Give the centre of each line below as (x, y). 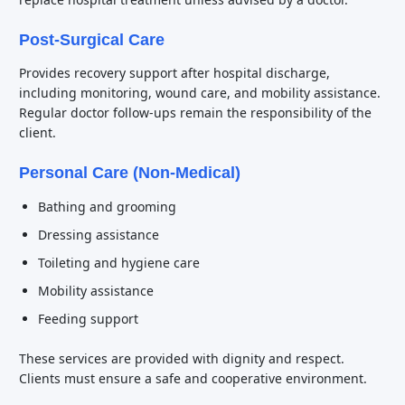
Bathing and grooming (107, 207)
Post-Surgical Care (92, 40)
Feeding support (88, 319)
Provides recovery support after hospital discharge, (174, 73)
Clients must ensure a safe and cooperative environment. (193, 378)
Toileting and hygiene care (119, 263)
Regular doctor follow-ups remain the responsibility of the (195, 113)
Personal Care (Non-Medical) (130, 173)
